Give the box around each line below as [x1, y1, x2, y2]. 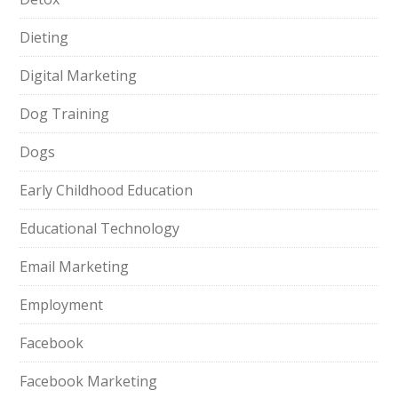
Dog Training [20, 104, 110, 123]
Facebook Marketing [20, 371, 158, 391]
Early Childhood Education [20, 180, 194, 200]
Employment [20, 295, 104, 314]
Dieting [20, 28, 69, 47]
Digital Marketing [20, 66, 138, 85]
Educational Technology [20, 219, 180, 238]
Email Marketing [20, 257, 130, 276]
